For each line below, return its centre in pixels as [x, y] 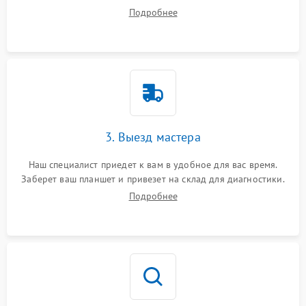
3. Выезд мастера [153, 137]
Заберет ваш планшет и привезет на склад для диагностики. [153, 179]
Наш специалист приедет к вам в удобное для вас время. [153, 165]
